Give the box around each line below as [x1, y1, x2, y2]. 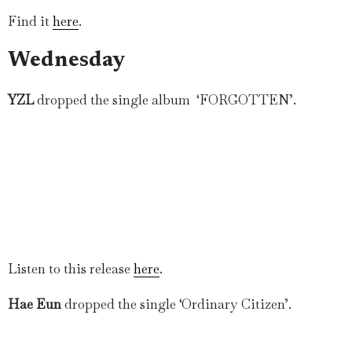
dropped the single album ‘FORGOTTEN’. [37, 90, 296, 108]
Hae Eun [8, 295, 61, 313]
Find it [8, 12, 53, 30]
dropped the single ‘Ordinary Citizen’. [61, 295, 291, 313]
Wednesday [8, 49, 126, 71]
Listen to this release [8, 259, 134, 277]
